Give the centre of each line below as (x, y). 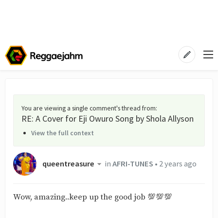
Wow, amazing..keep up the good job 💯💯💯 (93, 197)
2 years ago (178, 164)
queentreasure (68, 164)
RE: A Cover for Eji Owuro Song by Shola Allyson (108, 118)
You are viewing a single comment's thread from (89, 108)
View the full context (63, 133)
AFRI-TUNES (133, 164)
